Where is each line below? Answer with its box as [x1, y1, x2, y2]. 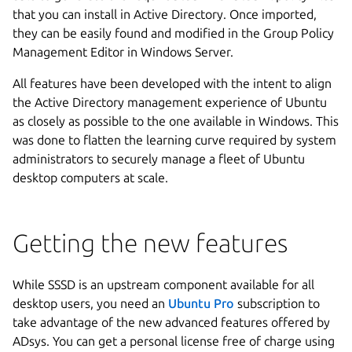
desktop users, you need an [13, 295, 168, 310]
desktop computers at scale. [13, 170, 168, 185]
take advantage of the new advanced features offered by [13, 314, 330, 329]
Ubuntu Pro [168, 295, 234, 310]
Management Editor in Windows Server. [13, 44, 233, 59]
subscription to [234, 295, 320, 310]
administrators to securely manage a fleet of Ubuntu [13, 151, 305, 166]
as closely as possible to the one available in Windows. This [13, 113, 339, 128]
